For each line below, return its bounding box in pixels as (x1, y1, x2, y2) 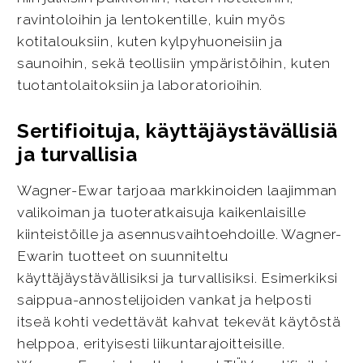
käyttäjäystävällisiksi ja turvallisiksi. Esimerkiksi (16, 270, 338, 287)
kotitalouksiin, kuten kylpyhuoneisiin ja (16, 33, 283, 50)
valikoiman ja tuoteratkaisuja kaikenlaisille (16, 204, 306, 221)
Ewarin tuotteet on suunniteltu (16, 248, 228, 265)
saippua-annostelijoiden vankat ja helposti (16, 292, 312, 309)
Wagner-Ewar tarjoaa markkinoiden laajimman (16, 182, 337, 199)
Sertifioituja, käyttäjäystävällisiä (16, 119, 339, 143)
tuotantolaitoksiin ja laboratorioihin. (16, 77, 263, 94)
